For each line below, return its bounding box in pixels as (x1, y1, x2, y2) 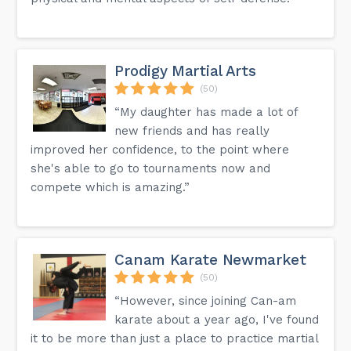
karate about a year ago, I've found (114, 312, 320, 327)
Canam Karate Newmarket (114, 250, 306, 269)
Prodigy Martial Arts (114, 61, 256, 80)
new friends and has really (114, 123, 270, 138)
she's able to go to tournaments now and (31, 161, 271, 175)
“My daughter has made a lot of (114, 104, 299, 119)
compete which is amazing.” (31, 179, 190, 194)
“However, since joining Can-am (114, 293, 297, 308)
